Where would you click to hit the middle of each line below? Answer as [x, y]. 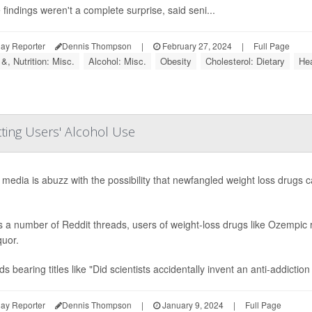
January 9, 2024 [192, 305]
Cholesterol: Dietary [245, 61]
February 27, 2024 [196, 46]
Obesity [176, 61]
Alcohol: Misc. [117, 61]
